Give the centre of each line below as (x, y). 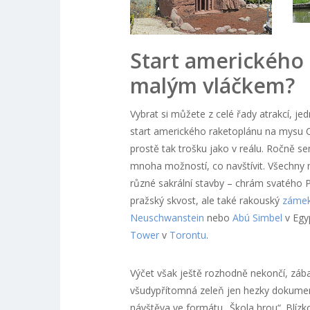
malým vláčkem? (212, 85)
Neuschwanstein (167, 217)
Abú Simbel (257, 217)
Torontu (188, 235)
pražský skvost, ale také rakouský (206, 200)
